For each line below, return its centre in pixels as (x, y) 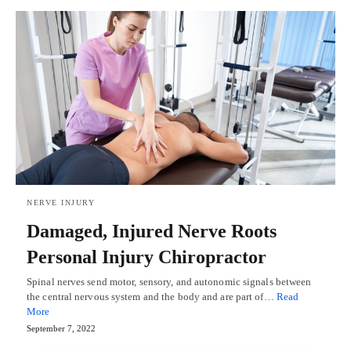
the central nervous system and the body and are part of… (152, 296)
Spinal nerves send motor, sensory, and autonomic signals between (169, 281)
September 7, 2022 (61, 328)
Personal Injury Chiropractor (147, 257)
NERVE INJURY (61, 202)
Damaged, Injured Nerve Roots (152, 231)
